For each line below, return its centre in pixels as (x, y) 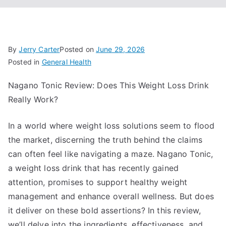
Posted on (78, 49)
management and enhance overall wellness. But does (111, 196)
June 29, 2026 (121, 49)
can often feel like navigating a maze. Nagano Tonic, (111, 154)
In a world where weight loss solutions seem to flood (111, 126)
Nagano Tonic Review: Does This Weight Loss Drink (108, 85)
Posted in (25, 62)
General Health (66, 62)
